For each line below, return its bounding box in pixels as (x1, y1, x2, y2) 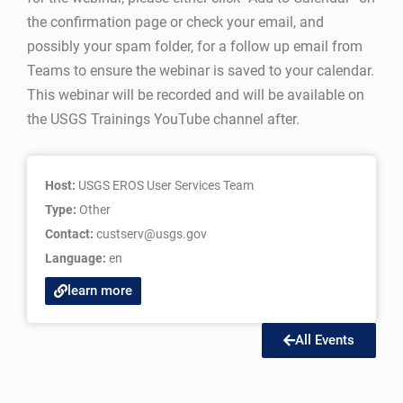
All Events (295, 332, 354, 348)
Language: (45, 251, 109, 265)
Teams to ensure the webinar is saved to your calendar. (27, 62, 374, 79)
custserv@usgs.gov (96, 227, 207, 241)
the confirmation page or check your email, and (27, 13, 324, 31)
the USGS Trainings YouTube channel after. (27, 111, 300, 128)
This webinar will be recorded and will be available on (27, 86, 364, 103)
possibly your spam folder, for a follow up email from (27, 38, 363, 55)
